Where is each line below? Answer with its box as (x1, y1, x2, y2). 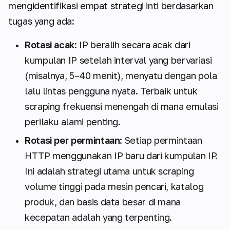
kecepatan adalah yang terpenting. (25, 212, 172, 223)
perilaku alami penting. (25, 116, 121, 128)
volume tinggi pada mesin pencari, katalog (25, 181, 204, 193)
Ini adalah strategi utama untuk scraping (25, 165, 194, 177)
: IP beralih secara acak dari (74, 39, 190, 51)
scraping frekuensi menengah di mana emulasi (25, 101, 219, 112)
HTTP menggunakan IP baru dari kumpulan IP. (25, 150, 218, 162)
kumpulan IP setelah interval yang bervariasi (25, 54, 212, 66)
